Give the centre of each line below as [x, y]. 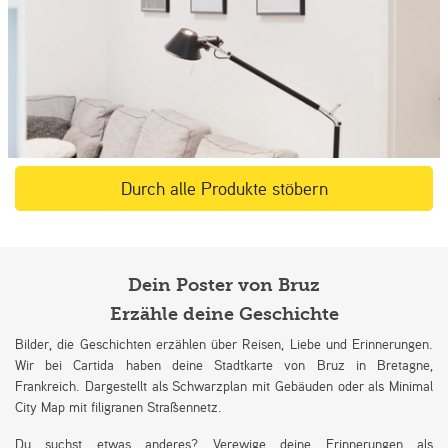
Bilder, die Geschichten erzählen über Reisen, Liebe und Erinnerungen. [224, 343]
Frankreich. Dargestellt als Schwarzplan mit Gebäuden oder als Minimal [224, 385]
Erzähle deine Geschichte [224, 314]
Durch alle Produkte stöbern [224, 187]
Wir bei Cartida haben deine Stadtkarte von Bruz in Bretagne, [224, 364]
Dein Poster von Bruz [224, 285]
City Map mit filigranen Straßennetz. [118, 406]
